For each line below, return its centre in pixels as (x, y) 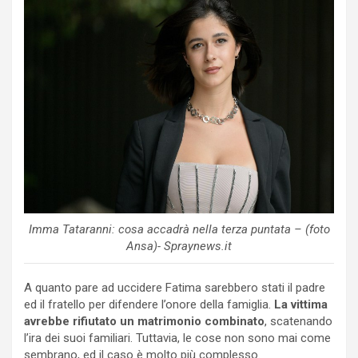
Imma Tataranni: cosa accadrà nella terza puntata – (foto (179, 229)
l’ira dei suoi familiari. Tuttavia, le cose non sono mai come (177, 338)
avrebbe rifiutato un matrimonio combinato (144, 321)
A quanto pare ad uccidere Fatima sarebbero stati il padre (175, 287)
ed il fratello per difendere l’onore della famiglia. (149, 304)
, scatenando (298, 321)
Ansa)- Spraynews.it (179, 246)
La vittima (301, 304)
